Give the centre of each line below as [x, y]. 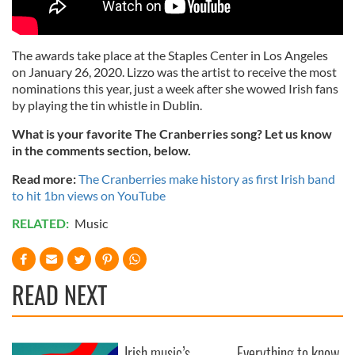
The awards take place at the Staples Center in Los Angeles [170, 55]
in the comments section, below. [103, 151]
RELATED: [42, 223]
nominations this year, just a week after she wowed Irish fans [175, 89]
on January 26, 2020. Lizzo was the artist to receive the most [174, 72]
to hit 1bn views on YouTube [89, 196]
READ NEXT [59, 295]
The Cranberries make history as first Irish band [207, 179]
